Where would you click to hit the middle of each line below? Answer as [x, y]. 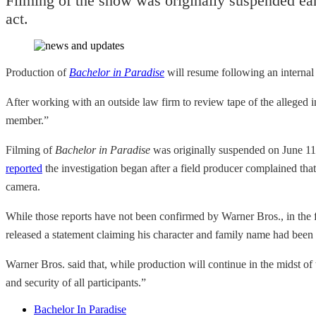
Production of [36, 72]
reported [24, 168]
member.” [27, 120]
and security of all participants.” [76, 282]
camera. [23, 186]
